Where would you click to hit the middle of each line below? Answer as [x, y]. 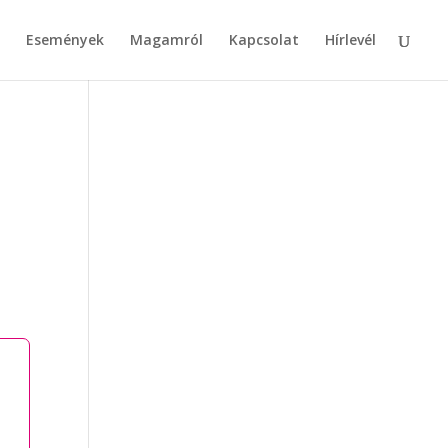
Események [65, 39]
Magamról [166, 39]
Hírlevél [350, 39]
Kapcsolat [264, 39]
